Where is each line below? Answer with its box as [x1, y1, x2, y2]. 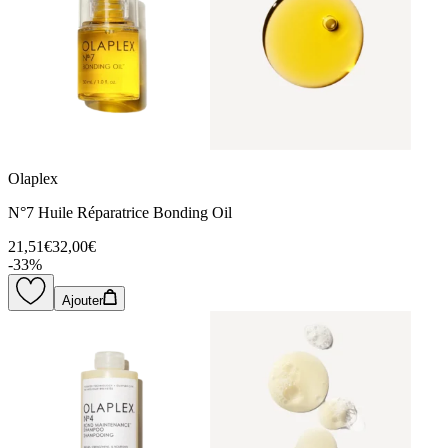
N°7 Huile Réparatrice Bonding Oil [8, 203, 232, 221]
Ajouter [62, 292, 103, 308]
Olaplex [8, 169, 58, 187]
